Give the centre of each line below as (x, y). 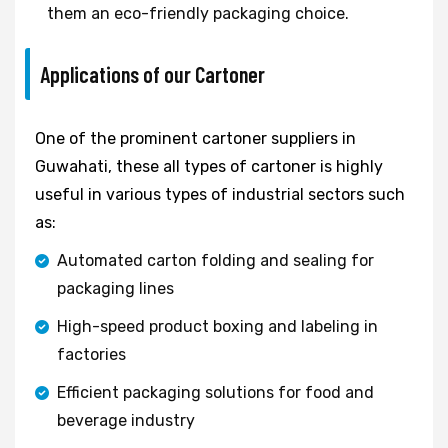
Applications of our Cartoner (152, 73)
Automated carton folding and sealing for (215, 260)
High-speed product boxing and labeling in (217, 326)
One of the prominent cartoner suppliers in (195, 138)
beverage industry (126, 420)
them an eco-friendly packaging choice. (198, 13)
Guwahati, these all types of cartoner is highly (209, 166)
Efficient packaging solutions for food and (215, 392)
